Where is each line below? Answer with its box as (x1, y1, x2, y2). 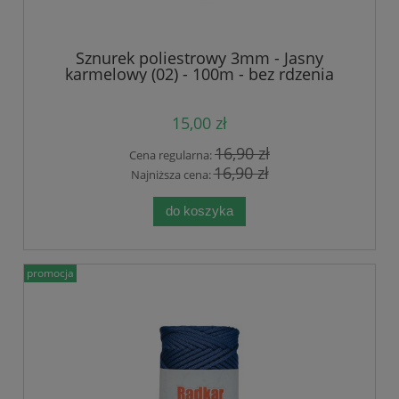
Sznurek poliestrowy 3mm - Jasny (76, 46, 323, 69)
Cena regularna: (129, 146, 215, 163)
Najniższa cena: (130, 167, 214, 183)
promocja (27, 265, 74, 281)
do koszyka (166, 203, 233, 219)
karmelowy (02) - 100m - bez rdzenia (65, 62, 334, 85)
